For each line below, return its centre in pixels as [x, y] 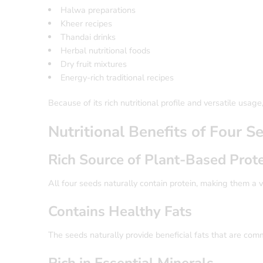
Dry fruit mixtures [93, 64]
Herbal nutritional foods [105, 51]
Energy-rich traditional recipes [117, 78]
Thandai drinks [88, 37]
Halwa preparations [98, 10]
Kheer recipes [86, 24]
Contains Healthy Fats [120, 212]
